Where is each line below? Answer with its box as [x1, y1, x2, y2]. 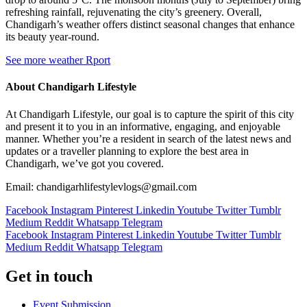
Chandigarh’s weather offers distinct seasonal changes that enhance [5, 19, 295, 31]
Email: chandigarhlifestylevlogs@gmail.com [5, 180, 197, 193]
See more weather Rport [5, 54, 110, 66]
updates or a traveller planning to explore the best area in [5, 145, 249, 157]
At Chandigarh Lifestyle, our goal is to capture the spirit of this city [5, 108, 294, 120]
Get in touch [5, 267, 93, 285]
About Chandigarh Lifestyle [5, 81, 136, 93]
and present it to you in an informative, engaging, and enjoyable [5, 120, 280, 132]
